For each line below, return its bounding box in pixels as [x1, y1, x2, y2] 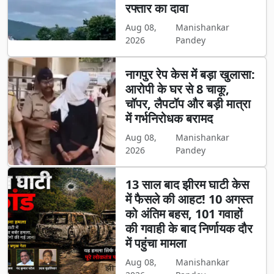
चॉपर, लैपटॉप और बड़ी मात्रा [125, 95, 251, 113]
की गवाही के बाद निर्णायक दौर [125, 220, 253, 237]
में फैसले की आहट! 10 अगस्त [125, 191, 253, 208]
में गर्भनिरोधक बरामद [125, 110, 213, 127]
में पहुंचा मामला [125, 235, 187, 252]
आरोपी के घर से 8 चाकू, [125, 81, 229, 98]
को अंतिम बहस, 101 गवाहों [125, 206, 243, 223]
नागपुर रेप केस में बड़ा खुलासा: [125, 66, 255, 83]
